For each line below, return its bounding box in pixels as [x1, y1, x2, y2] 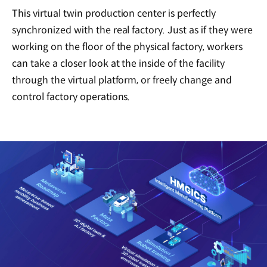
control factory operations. [12, 91, 131, 104]
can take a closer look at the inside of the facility [12, 57, 225, 70]
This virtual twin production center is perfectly [12, 7, 216, 20]
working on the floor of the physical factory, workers [12, 41, 243, 54]
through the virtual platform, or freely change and [12, 74, 232, 87]
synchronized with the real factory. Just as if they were [12, 24, 253, 37]
